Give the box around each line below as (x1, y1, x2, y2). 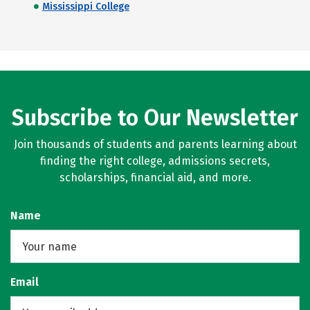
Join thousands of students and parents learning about (13, 138, 297, 151)
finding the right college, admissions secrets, (40, 154, 270, 167)
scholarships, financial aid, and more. (59, 171, 251, 184)
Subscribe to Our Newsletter (12, 104, 298, 131)
